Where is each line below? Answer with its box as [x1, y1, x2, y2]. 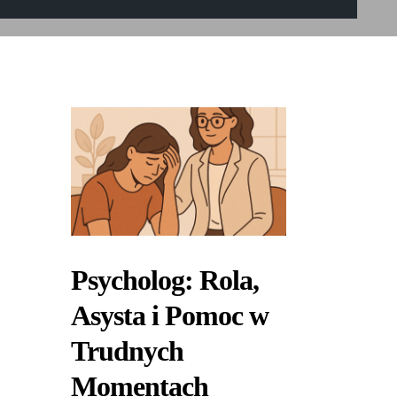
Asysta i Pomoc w [71, 300, 269, 332]
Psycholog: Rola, [71, 264, 259, 297]
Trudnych [71, 335, 183, 368]
